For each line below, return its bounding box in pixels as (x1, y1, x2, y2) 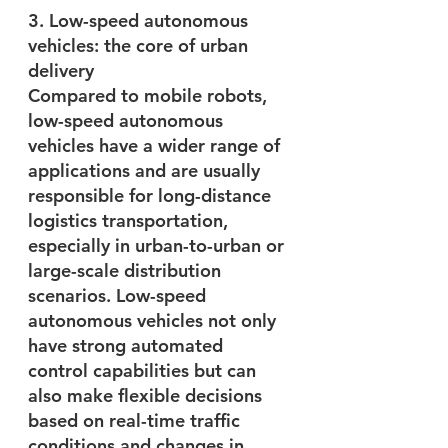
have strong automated (28, 333, 228, 357)
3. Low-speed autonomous (28, 8, 253, 32)
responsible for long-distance (28, 183, 276, 207)
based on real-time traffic (28, 408, 245, 432)
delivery (28, 58, 94, 82)
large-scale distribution (28, 258, 226, 282)
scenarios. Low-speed (28, 283, 211, 307)
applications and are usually (28, 158, 265, 182)
